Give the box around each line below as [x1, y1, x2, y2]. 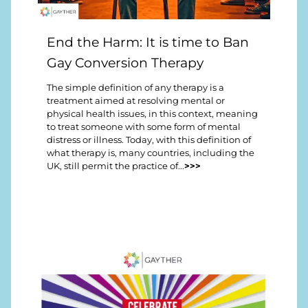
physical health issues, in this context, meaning [47, 109, 258, 120]
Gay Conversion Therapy [47, 54, 203, 71]
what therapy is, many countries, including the [47, 148, 254, 159]
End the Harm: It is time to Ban [47, 33, 249, 50]
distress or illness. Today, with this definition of [47, 135, 251, 146]
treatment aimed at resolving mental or [47, 96, 225, 107]
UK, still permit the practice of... [47, 161, 184, 172]
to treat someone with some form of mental [47, 122, 241, 133]
